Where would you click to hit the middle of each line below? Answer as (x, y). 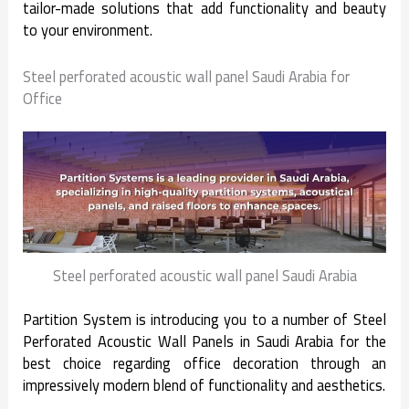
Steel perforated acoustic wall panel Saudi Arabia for (187, 76)
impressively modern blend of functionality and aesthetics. (204, 386)
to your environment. (88, 31)
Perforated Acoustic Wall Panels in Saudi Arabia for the (204, 342)
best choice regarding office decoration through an (204, 364)
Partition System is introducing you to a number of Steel (204, 320)
